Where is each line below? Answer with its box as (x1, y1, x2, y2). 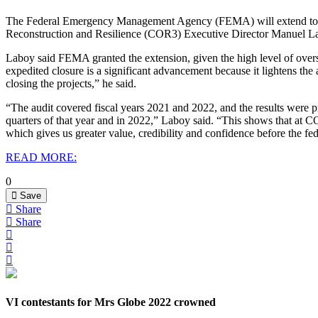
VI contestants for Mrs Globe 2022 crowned (6, 296, 216, 309)
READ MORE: (6, 150, 77, 163)
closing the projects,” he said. (6, 77, 136, 89)
